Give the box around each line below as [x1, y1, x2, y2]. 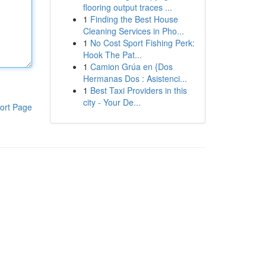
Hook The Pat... [83, 49, 142, 61]
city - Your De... [83, 96, 141, 108]
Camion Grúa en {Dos [90, 61, 173, 72]
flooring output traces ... [83, 1, 172, 13]
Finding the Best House [90, 13, 178, 25]
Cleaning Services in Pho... [83, 25, 184, 37]
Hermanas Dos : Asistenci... [83, 72, 187, 84]
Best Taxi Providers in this [90, 84, 187, 96]
